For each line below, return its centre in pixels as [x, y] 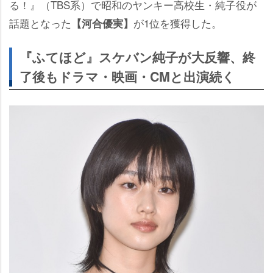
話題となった [40, 23]
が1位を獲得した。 [178, 23]
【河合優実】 [102, 23]
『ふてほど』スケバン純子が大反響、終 [137, 57]
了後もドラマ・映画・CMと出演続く [127, 76]
